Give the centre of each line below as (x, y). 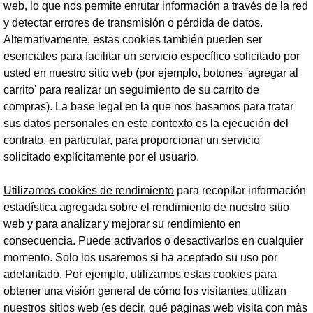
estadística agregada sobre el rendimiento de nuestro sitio (147, 207)
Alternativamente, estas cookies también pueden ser (133, 39)
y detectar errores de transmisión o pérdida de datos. (133, 23)
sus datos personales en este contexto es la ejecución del (146, 123)
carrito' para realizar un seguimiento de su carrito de (132, 90)
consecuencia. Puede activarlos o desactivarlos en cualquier (154, 241)
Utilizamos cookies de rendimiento (89, 190)
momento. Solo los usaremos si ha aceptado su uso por (141, 257)
